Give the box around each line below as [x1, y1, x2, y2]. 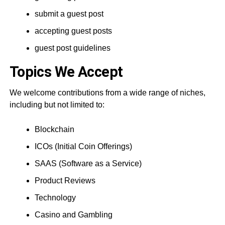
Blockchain [34, 125, 74, 134]
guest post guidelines [34, 44, 110, 52]
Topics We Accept [9, 63, 123, 80]
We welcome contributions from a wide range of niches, [9, 88, 205, 97]
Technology [34, 193, 76, 202]
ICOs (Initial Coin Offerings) [34, 142, 132, 151]
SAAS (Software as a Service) [34, 159, 142, 168]
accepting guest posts [34, 27, 112, 35]
